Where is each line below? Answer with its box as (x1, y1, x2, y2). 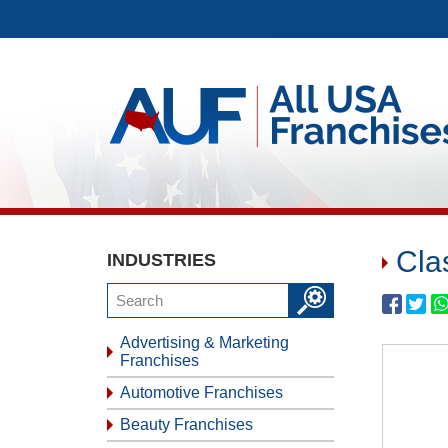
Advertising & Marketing (120, 334, 289, 351)
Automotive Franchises (120, 384, 283, 401)
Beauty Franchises (120, 416, 253, 433)
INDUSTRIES (107, 250, 216, 270)
